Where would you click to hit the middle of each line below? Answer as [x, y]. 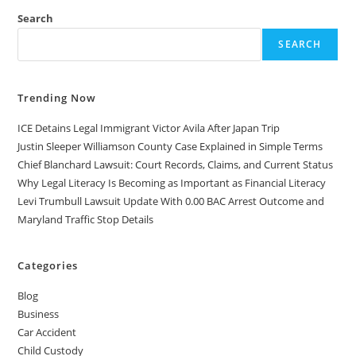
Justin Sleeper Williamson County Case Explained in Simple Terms [170, 147]
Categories [48, 266]
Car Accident [47, 333]
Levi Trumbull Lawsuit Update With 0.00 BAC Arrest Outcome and [171, 201]
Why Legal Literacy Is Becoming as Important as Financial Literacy [172, 183]
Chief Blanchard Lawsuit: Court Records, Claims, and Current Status [176, 165]
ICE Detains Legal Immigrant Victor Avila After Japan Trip [149, 128]
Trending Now [57, 98]
